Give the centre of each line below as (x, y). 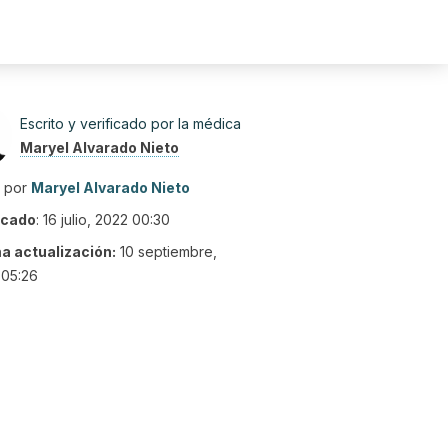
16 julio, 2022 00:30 (106, 219)
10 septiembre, (168, 251)
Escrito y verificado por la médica (130, 123)
